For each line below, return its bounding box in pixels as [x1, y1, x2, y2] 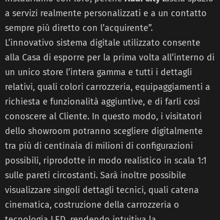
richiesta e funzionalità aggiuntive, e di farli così [5, 96, 200, 107]
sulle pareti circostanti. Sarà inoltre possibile [5, 169, 186, 181]
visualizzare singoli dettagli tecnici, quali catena [5, 184, 199, 195]
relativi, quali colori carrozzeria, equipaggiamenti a [5, 81, 210, 92]
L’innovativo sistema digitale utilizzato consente [5, 37, 200, 48]
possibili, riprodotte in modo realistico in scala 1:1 [5, 155, 207, 166]
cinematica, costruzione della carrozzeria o [5, 199, 179, 210]
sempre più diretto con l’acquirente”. [5, 22, 153, 33]
